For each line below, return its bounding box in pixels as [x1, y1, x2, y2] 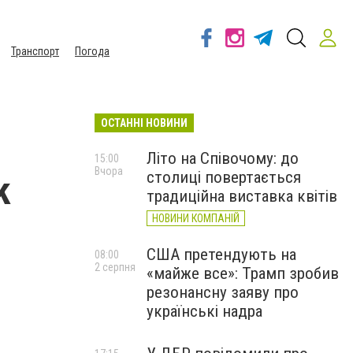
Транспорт [11, 45, 59, 58]
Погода [75, 45, 110, 58]
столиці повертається [147, 168, 301, 187]
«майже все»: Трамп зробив [147, 264, 339, 283]
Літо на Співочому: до [147, 149, 299, 168]
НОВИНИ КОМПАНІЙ [152, 212, 240, 225]
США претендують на [147, 245, 296, 264]
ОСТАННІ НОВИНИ [101, 117, 188, 129]
